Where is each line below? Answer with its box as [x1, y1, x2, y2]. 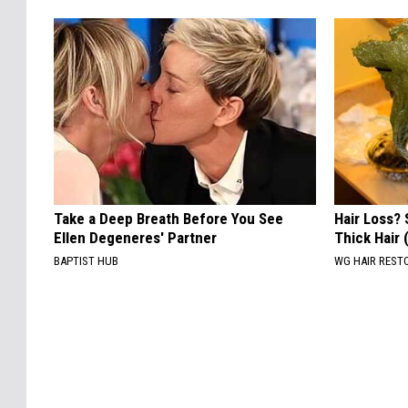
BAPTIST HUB [54, 254, 118, 269]
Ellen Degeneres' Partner [54, 229, 217, 248]
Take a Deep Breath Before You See [54, 209, 283, 229]
